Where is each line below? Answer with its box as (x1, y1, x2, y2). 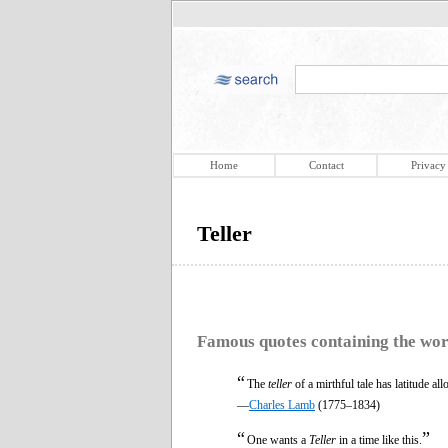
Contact (308, 159, 344, 171)
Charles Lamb (249, 397, 315, 412)
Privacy (410, 159, 446, 171)
